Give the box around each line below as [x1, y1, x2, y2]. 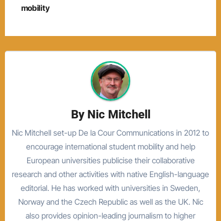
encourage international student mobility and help [26, 141, 195, 151]
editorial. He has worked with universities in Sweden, [21, 183, 200, 193]
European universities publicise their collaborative [26, 155, 195, 165]
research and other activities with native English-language [12, 169, 209, 179]
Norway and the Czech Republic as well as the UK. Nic [18, 196, 203, 207]
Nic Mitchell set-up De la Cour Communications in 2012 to [12, 127, 209, 138]
